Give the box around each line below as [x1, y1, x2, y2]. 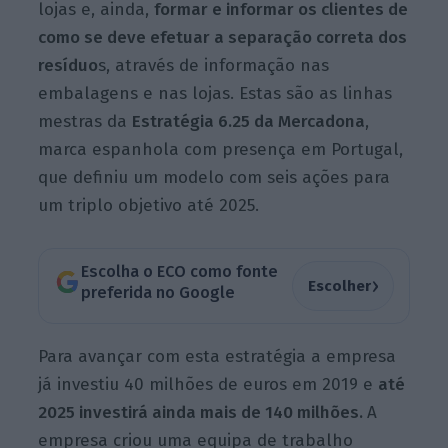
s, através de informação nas [98, 54, 330, 76]
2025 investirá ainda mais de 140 [38, 402, 298, 424]
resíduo [38, 54, 99, 76]
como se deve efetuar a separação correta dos [38, 26, 408, 48]
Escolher [307, 276, 371, 295]
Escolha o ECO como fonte [80, 262, 278, 282]
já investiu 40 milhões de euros [38, 374, 293, 396]
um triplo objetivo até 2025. [38, 194, 260, 216]
